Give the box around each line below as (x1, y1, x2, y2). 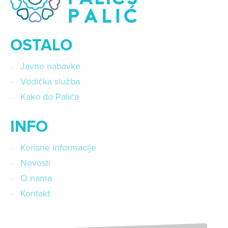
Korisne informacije (20, 142, 96, 154)
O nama (20, 173, 52, 184)
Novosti (20, 157, 50, 169)
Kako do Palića (20, 91, 79, 103)
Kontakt (20, 188, 50, 199)
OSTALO (10, 36, 72, 56)
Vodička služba (20, 76, 80, 88)
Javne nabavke (20, 61, 80, 72)
